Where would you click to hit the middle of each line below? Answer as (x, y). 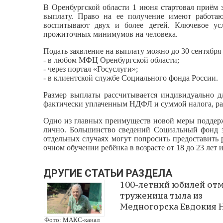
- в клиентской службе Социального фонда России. (131, 78)
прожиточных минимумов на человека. (111, 34)
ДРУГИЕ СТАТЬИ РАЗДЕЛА (108, 173)
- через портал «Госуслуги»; (91, 69)
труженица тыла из (161, 195)
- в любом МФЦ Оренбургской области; (111, 60)
